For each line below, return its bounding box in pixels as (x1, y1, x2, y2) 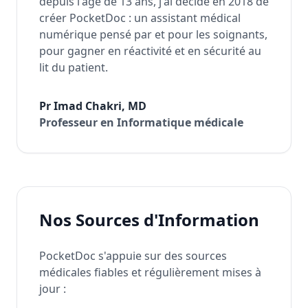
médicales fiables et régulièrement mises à (39, 265, 261, 280)
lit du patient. (39, 60, 108, 75)
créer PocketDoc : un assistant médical (39, 10, 241, 25)
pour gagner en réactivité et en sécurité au (39, 43, 261, 58)
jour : (39, 281, 66, 296)
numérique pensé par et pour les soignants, (39, 27, 267, 42)
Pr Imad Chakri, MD (39, 98, 146, 113)
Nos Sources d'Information (39, 208, 259, 231)
